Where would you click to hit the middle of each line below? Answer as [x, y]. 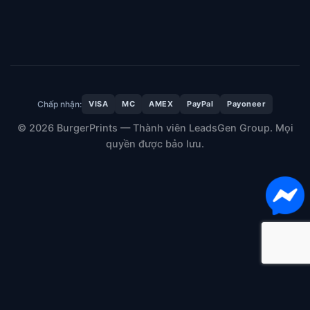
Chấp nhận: [60, 104]
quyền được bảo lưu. [155, 143]
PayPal [200, 104]
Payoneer [246, 104]
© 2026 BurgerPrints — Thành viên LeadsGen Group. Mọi [155, 127]
